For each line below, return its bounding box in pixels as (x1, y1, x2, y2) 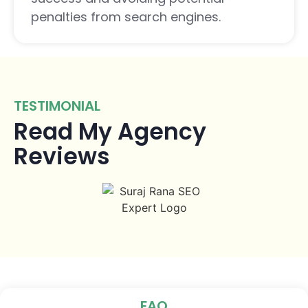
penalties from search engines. (31, 8, 221, 25)
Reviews (14, 140, 110, 173)
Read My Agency (14, 115, 206, 148)
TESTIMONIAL (14, 96, 100, 115)
